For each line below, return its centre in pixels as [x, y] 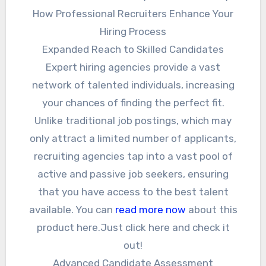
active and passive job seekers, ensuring [133, 174]
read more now [150, 209]
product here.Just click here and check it [133, 227]
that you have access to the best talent [133, 191]
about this [211, 209]
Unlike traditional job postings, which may [133, 120]
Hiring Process [133, 31]
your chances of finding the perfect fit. [133, 102]
